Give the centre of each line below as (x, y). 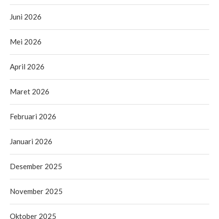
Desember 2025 (36, 166)
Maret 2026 (30, 91)
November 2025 (36, 191)
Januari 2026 (31, 141)
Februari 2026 (33, 116)
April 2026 (27, 66)
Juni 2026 (26, 16)
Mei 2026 (26, 41)
